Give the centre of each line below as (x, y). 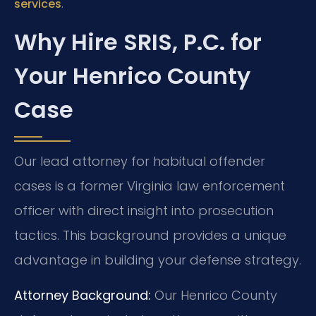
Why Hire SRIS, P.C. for (138, 42)
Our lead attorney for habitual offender (140, 162)
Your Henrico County (132, 76)
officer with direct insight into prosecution (144, 211)
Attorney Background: (83, 295)
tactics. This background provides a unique (150, 236)
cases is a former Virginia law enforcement (150, 186)
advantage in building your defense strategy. (158, 260)
